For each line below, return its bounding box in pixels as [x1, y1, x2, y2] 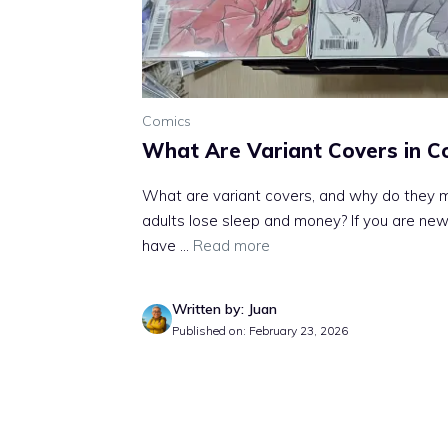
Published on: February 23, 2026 [172, 322, 348, 338]
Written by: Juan [172, 299, 277, 318]
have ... [142, 235, 193, 255]
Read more [193, 235, 270, 255]
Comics [142, 111, 191, 130]
